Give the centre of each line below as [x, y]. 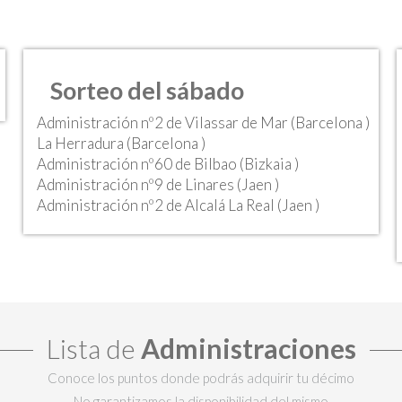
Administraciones [248, 348]
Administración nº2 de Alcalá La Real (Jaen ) [178, 205]
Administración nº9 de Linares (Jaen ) [157, 184]
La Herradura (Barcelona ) [121, 143]
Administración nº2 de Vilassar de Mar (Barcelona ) [203, 122]
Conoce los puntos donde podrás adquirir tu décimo [201, 377]
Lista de [93, 348]
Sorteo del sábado [147, 90]
